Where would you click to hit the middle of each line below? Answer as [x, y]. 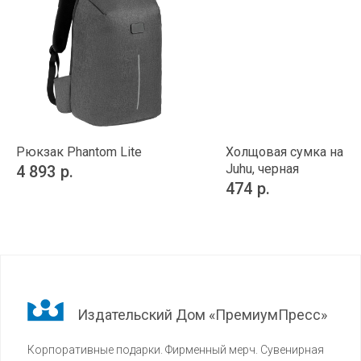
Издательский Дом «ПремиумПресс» [202, 315]
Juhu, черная [262, 168]
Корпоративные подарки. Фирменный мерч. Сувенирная [176, 350]
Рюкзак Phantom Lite [79, 151]
